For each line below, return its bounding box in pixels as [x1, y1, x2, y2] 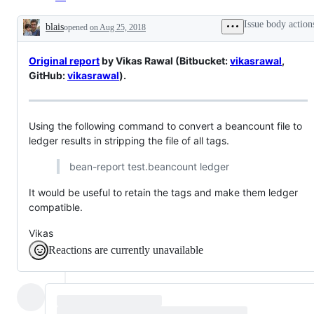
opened [64, 22, 90, 32]
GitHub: [29, 69, 67, 81]
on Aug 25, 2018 [90, 22, 146, 32]
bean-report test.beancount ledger [69, 161, 229, 173]
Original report [29, 54, 100, 67]
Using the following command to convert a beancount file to [29, 120, 302, 132]
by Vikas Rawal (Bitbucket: [100, 54, 230, 67]
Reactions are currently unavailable [48, 244, 203, 257]
